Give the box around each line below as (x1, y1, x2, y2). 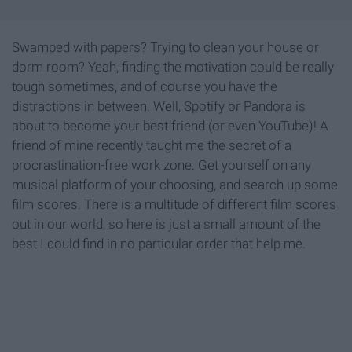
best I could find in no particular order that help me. (12, 236, 306, 252)
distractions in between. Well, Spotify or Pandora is (12, 98, 306, 115)
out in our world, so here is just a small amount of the (12, 216, 321, 233)
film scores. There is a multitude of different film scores (12, 196, 336, 213)
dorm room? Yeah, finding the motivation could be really (12, 59, 334, 75)
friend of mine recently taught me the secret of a (12, 137, 291, 154)
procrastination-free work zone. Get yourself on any (12, 157, 311, 174)
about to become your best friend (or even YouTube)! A (12, 118, 328, 134)
